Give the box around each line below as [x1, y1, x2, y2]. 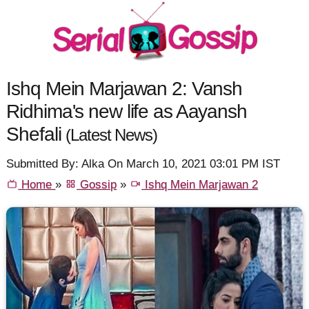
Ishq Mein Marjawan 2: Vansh [6, 77, 243, 99]
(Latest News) [66, 126, 157, 144]
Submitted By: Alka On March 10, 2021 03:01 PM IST [6, 157, 281, 171]
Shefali [6, 122, 66, 145]
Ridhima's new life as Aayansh [6, 99, 247, 122]
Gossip [77, 178, 117, 192]
